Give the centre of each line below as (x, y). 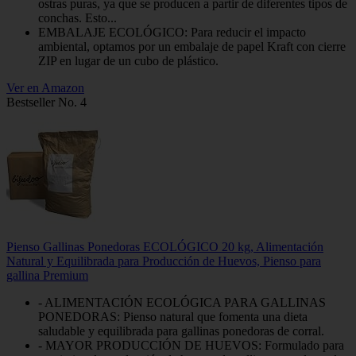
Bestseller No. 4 (46, 102)
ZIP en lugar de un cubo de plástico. (128, 60)
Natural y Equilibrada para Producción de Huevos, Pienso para (164, 261)
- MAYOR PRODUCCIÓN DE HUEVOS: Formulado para (191, 345)
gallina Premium (47, 275)
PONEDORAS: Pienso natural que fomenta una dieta (173, 316)
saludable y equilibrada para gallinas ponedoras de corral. (181, 331)
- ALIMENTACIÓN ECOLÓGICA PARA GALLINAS (182, 302)
